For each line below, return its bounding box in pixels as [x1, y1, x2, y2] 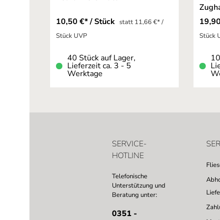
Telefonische [112, 172, 147, 181]
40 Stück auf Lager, [67, 53, 136, 64]
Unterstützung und [112, 181, 165, 191]
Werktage [67, 68, 103, 80]
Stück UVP [55, 31, 87, 41]
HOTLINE [112, 150, 144, 162]
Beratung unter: [112, 191, 157, 200]
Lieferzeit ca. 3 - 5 [67, 60, 131, 72]
